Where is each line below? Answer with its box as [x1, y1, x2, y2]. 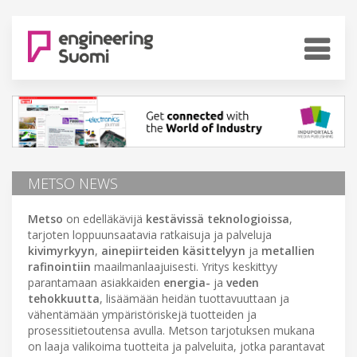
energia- [163, 274, 210, 290]
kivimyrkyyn [28, 242, 95, 258]
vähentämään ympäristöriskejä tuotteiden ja [28, 306, 257, 322]
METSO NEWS [28, 173, 118, 193]
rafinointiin [28, 258, 91, 274]
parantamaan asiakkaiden [28, 274, 163, 290]
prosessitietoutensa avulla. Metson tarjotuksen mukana [28, 322, 315, 338]
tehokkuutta [28, 290, 100, 306]
